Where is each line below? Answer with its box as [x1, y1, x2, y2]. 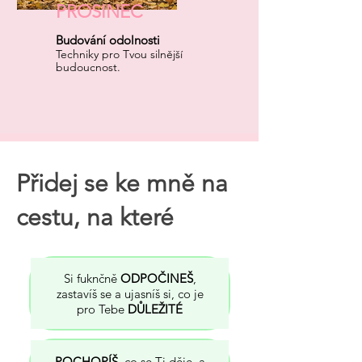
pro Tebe [77, 301, 128, 317]
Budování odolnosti [56, 32, 160, 48]
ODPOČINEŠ [120, 271, 193, 286]
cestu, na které [16, 203, 174, 232]
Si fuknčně [63, 271, 120, 286]
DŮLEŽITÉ [128, 301, 183, 317]
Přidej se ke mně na [16, 169, 228, 198]
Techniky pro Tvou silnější [56, 47, 183, 61]
